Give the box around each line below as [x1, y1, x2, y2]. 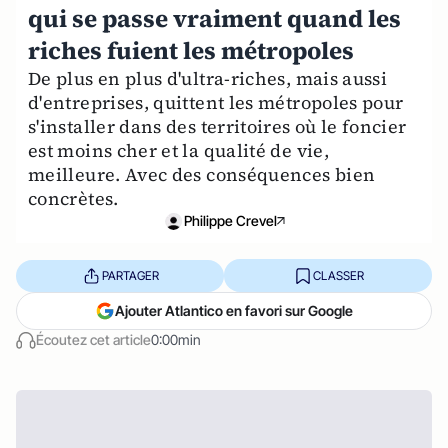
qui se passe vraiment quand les [28, 2, 401, 35]
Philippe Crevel [183, 212, 277, 229]
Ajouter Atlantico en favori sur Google [115, 302, 353, 319]
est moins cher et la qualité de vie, [28, 138, 329, 163]
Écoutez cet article [36, 331, 151, 348]
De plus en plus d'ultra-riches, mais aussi [28, 66, 388, 91]
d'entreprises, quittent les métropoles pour [28, 90, 404, 115]
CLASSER [312, 267, 364, 283]
